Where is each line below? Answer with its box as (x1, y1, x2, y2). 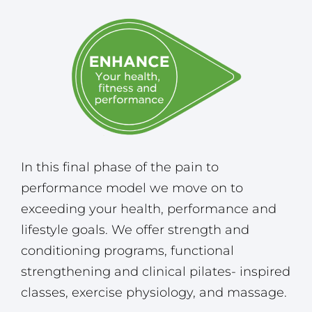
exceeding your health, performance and (21, 201, 276, 217)
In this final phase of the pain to (21, 159, 219, 175)
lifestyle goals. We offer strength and (21, 221, 249, 237)
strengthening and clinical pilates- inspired (21, 263, 290, 279)
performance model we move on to (21, 180, 243, 196)
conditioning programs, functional (21, 242, 234, 258)
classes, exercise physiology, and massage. (21, 284, 287, 300)
